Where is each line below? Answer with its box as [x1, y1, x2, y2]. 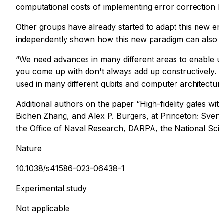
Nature [16, 143, 42, 153]
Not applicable [16, 203, 69, 214]
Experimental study [16, 183, 87, 194]
